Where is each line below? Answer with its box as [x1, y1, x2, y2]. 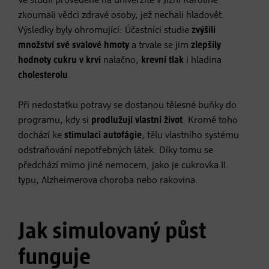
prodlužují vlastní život [91, 115, 183, 125]
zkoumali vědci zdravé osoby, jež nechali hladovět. [18, 10, 225, 20]
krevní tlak [141, 55, 186, 65]
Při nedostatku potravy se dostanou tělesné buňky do [18, 100, 237, 110]
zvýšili [192, 25, 216, 35]
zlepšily [191, 40, 221, 50]
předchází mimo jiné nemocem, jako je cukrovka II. [18, 160, 229, 171]
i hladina [186, 55, 222, 65]
